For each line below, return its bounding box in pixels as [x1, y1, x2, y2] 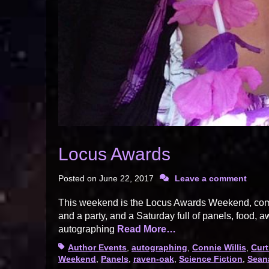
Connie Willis [192, 243, 246, 253]
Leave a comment [175, 174, 247, 184]
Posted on [58, 174, 99, 184]
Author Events [68, 243, 127, 253]
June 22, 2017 [99, 174, 154, 184]
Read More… [117, 224, 176, 235]
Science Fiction [179, 254, 243, 264]
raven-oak [133, 254, 174, 264]
